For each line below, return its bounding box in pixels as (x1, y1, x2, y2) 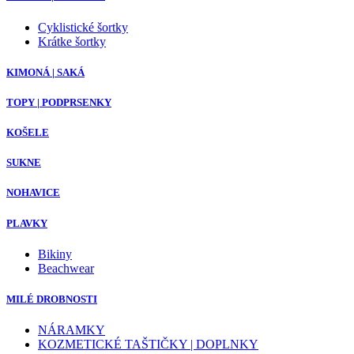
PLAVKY (6, 217, 47, 229)
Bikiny (38, 247, 72, 261)
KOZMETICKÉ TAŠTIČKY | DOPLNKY (38, 337, 258, 352)
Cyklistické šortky (38, 20, 128, 34)
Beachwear (38, 261, 94, 275)
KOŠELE (6, 126, 49, 139)
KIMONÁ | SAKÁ (6, 66, 85, 78)
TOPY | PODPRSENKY (6, 96, 111, 108)
